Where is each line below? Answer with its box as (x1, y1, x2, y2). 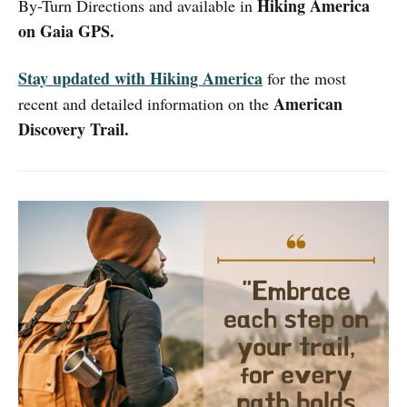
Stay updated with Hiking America (18, 65, 263, 90)
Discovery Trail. (18, 116, 129, 141)
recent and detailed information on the (18, 92, 273, 114)
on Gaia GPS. (18, 18, 114, 43)
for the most (263, 66, 346, 89)
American (273, 91, 342, 115)
